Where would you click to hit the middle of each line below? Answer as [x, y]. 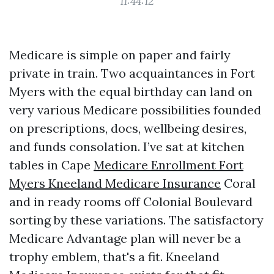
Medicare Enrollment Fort [168, 165]
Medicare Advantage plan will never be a [125, 238]
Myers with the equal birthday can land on [131, 91]
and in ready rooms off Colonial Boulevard [131, 202]
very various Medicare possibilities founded [135, 110]
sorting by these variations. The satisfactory [136, 220]
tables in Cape [51, 165]
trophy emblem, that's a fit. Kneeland [114, 257]
